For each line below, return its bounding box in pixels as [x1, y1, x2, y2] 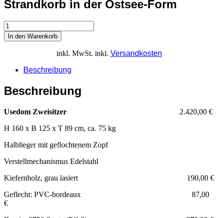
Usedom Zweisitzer [4, 107, 69, 116]
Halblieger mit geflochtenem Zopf [4, 140, 108, 149]
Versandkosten [110, 49, 162, 57]
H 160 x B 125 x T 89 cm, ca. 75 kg [4, 124, 116, 132]
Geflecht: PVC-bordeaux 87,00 [4, 190, 209, 199]
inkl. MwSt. [56, 49, 93, 57]
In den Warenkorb [8, 32, 57, 40]
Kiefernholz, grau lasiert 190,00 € [4, 173, 214, 182]
